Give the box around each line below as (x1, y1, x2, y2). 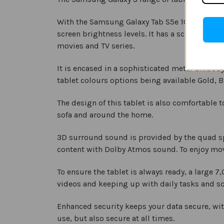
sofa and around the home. (57, 109, 153, 119)
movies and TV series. (57, 40, 134, 50)
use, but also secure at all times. (57, 213, 174, 223)
